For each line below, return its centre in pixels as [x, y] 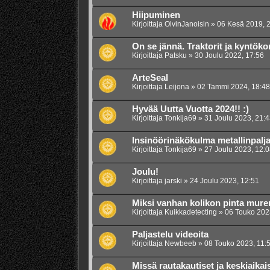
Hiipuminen [156, 15]
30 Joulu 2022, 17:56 [229, 56]
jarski [173, 181]
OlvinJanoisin [187, 24]
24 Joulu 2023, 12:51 [224, 181]
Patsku [175, 56]
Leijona [177, 87]
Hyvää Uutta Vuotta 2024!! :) [190, 109]
